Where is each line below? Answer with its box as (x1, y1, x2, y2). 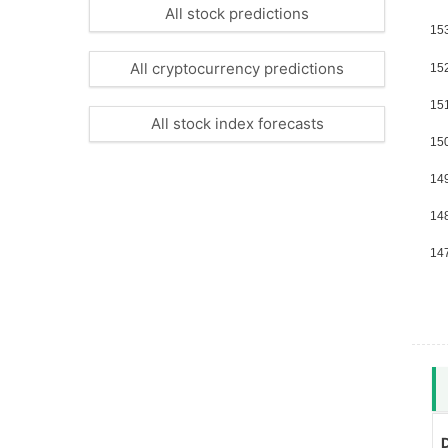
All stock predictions (165, 4, 309, 24)
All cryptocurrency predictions (130, 59, 344, 79)
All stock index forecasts (150, 114, 324, 134)
